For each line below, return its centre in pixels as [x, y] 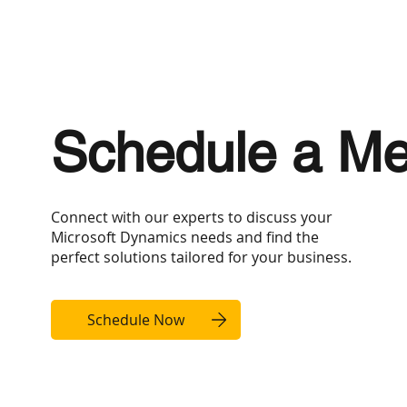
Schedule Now [135, 320]
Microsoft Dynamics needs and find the [185, 238]
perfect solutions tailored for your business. [202, 258]
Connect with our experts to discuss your [192, 218]
